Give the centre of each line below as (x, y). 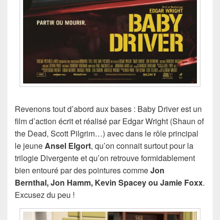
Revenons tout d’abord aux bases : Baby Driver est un (108, 109)
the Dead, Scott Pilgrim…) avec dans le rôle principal (107, 134)
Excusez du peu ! (45, 195)
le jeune (30, 146)
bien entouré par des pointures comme (82, 170)
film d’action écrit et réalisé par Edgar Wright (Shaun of (109, 121)
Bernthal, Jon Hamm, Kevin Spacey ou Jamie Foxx (109, 183)
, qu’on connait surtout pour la (142, 146)
